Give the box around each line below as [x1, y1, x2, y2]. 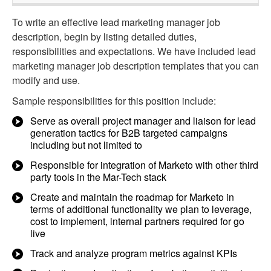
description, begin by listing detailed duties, [12, 30, 197, 44]
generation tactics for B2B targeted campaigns [30, 126, 227, 140]
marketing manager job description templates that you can [12, 59, 259, 73]
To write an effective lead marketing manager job [12, 15, 220, 29]
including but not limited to [30, 138, 142, 152]
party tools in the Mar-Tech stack [30, 170, 166, 184]
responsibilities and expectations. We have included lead [12, 44, 256, 58]
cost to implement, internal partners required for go [30, 214, 244, 228]
